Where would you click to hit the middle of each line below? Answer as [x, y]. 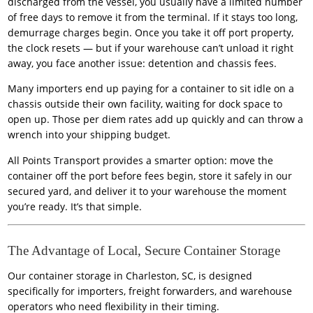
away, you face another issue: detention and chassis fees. [143, 64]
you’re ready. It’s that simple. [75, 206]
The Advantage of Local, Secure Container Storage [144, 250]
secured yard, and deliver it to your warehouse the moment [147, 191]
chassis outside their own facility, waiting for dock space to [145, 104]
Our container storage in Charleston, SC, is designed [130, 276]
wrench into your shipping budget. [89, 135]
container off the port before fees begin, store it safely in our [150, 175]
